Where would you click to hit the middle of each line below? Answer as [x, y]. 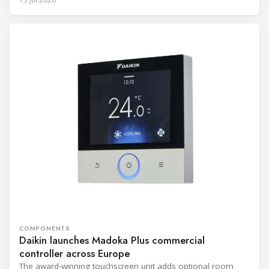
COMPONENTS [45, 229]
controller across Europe [74, 254]
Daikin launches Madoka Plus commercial [112, 240]
